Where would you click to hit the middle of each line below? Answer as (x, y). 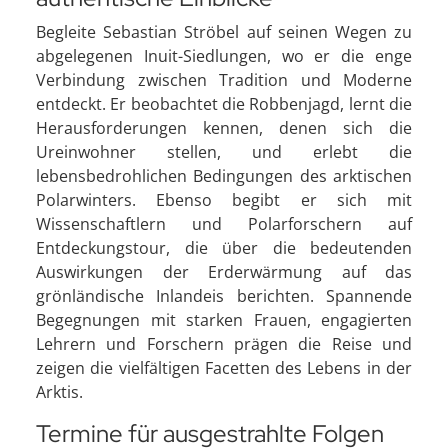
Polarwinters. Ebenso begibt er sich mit (224, 200)
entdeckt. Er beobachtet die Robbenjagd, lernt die (224, 104)
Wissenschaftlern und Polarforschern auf (224, 224)
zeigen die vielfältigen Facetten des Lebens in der (224, 368)
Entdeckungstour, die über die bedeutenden (224, 248)
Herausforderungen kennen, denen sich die (224, 128)
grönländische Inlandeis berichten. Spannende (224, 296)
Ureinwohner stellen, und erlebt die (224, 152)
